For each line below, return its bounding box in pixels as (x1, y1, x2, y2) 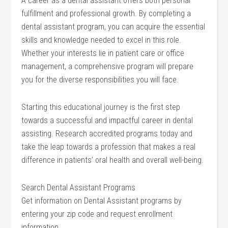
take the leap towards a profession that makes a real (21, 142, 196, 152)
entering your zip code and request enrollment (21, 209, 173, 219)
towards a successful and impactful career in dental (21, 116, 193, 125)
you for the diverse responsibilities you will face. (21, 75, 179, 84)
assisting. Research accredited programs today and (21, 129, 193, 138)
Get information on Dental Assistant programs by (21, 196, 182, 206)
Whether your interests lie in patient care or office (21, 48, 185, 58)
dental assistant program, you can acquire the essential (21, 22, 206, 32)
